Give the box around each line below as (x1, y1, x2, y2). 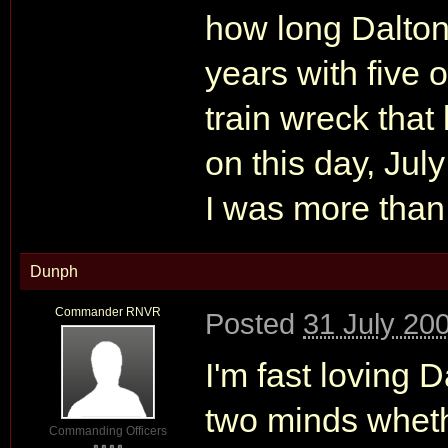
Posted (205, 307, 303, 340)
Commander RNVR (54, 305, 161, 319)
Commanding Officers (48, 424, 167, 438)
